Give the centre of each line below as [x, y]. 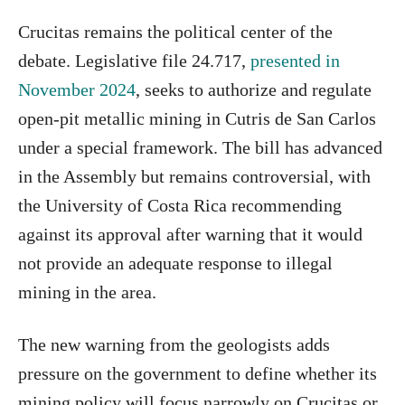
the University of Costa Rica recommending [180, 205]
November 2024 [77, 89]
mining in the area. [87, 292]
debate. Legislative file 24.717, [134, 60]
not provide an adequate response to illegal [175, 263]
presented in [295, 60]
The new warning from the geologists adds [174, 344]
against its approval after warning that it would [190, 234]
